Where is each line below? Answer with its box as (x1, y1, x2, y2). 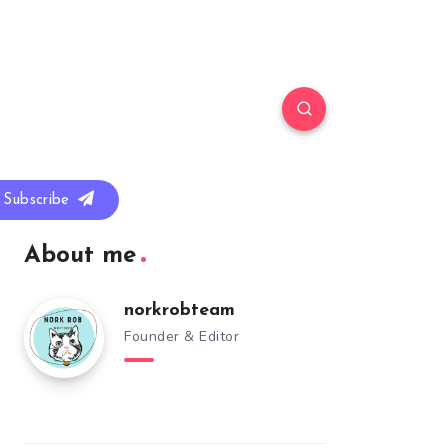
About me (24, 244, 136, 268)
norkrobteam (124, 301, 235, 320)
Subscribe (2, 193, 75, 208)
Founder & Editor (124, 327, 239, 346)
